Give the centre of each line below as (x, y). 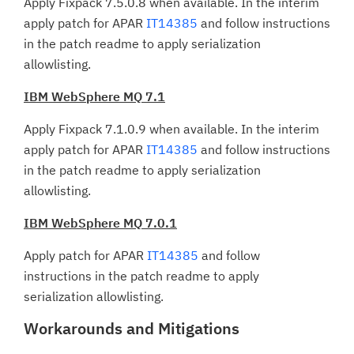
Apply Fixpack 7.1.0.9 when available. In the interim (171, 129)
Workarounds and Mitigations (132, 328)
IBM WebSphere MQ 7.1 (94, 96)
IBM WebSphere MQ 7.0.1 (100, 223)
